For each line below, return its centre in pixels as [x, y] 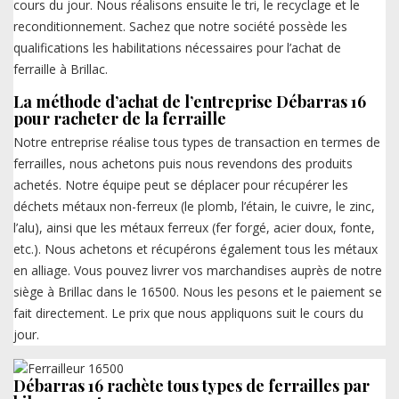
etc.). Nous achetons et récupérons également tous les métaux [195, 248]
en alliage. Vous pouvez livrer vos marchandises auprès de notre [198, 270]
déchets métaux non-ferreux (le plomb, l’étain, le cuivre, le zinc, [194, 206]
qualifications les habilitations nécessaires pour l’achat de [177, 47]
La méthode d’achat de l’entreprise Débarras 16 [190, 101]
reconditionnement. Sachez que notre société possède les [180, 26]
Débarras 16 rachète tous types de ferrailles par [191, 385]
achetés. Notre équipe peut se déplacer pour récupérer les [181, 184]
